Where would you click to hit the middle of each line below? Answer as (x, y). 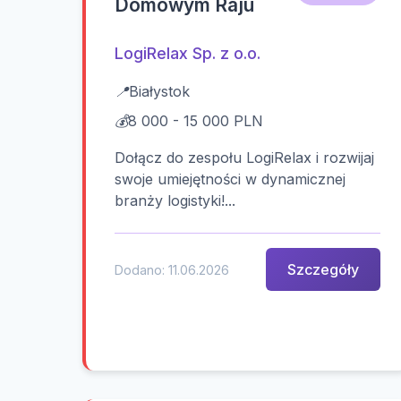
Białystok (159, 92)
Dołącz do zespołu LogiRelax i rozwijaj (244, 158)
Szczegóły (324, 269)
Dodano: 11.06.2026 (172, 269)
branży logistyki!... (175, 201)
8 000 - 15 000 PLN (196, 121)
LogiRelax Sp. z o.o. (188, 54)
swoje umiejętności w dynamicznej (230, 179)
